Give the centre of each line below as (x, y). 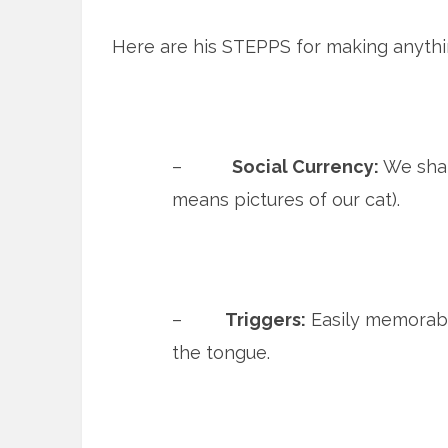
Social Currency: (305, 166)
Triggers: (254, 319)
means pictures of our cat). (286, 199)
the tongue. (221, 352)
